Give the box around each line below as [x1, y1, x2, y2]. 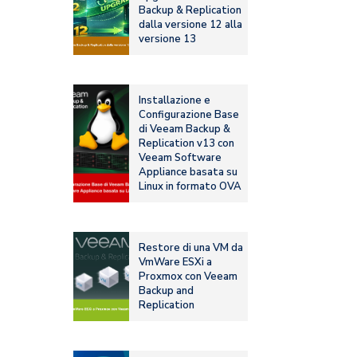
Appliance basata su [139, 165, 238, 180]
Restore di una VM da [139, 241, 244, 256]
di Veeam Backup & [139, 122, 231, 137]
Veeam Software [139, 151, 222, 166]
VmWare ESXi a [139, 255, 213, 270]
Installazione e [139, 93, 211, 108]
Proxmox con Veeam [139, 269, 238, 284]
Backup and [139, 284, 194, 299]
